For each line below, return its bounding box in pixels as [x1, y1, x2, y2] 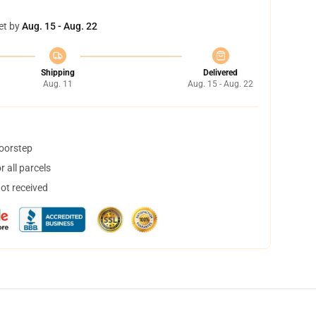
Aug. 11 [42, 79, 73, 89]
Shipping [40, 68, 75, 78]
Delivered [203, 68, 238, 78]
